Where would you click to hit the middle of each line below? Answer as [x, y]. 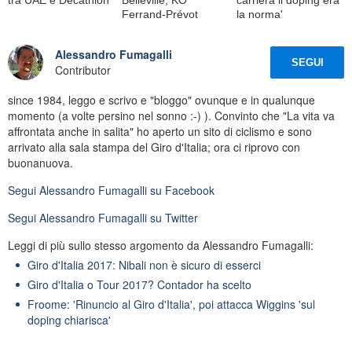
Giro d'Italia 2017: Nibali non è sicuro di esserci [144, 264]
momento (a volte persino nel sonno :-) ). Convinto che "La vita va [171, 115]
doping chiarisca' [69, 319]
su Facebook [181, 190]
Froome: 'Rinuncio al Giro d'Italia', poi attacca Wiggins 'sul [171, 304]
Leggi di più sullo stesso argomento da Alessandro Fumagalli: [161, 245]
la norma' [259, 14]
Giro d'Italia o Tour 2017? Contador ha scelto [139, 284]
